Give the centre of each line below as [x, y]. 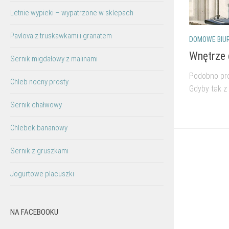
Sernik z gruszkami [39, 151]
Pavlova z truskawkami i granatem [61, 36]
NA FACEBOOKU [34, 212]
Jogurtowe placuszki [42, 174]
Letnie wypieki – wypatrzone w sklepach [72, 13]
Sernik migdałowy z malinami [54, 59]
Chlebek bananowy [39, 128]
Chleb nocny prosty [39, 82]
